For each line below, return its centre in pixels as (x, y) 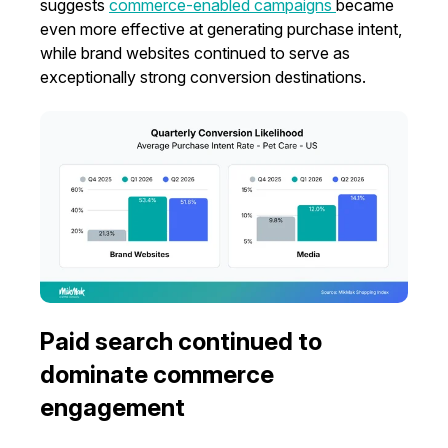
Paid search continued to (181, 342)
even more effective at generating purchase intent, (221, 28)
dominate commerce (157, 375)
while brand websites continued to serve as (195, 52)
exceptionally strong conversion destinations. (203, 76)
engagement (112, 408)
